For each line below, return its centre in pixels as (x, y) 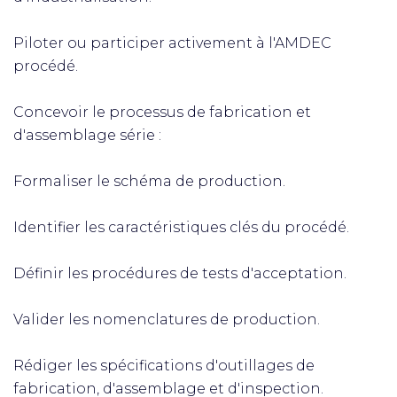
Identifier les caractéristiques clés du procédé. (181, 227)
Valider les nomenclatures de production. (167, 319)
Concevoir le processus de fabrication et (162, 112)
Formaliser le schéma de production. (149, 181)
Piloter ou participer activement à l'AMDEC (172, 43)
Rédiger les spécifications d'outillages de (164, 366)
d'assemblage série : (87, 135)
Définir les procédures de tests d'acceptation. (180, 273)
